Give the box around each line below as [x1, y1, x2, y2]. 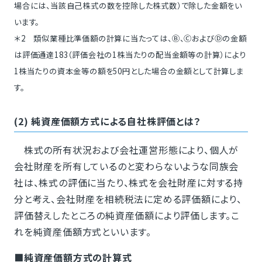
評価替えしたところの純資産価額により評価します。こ [13, 208, 240, 223]
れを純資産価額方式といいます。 [13, 225, 151, 239]
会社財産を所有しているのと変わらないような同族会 [13, 159, 239, 174]
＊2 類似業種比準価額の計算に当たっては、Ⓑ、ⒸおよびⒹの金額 [13, 33, 247, 44]
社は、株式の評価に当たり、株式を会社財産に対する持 [13, 175, 243, 190]
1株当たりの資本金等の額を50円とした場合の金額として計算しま [13, 65, 244, 77]
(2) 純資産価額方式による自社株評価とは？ [13, 114, 201, 129]
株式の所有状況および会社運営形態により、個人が [13, 143, 239, 157]
